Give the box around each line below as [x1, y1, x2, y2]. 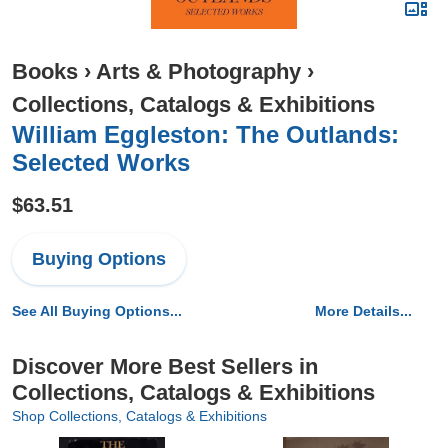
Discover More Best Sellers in [12, 354, 318, 379]
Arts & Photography [96, 59, 301, 84]
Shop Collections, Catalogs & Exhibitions [12, 408, 267, 424]
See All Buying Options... [12, 303, 182, 319]
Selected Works [12, 149, 190, 176]
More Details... [315, 303, 412, 319]
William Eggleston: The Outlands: [12, 121, 399, 148]
